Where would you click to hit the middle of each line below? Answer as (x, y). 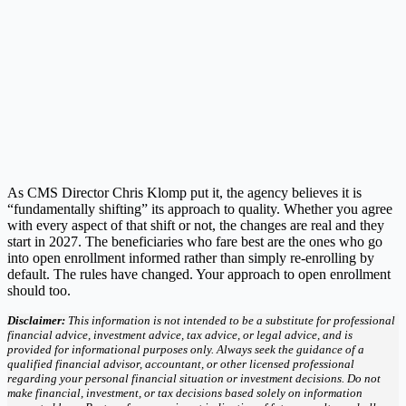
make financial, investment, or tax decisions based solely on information (185, 392)
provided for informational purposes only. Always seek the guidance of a (186, 349)
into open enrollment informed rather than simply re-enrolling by (191, 257)
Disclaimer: (36, 320)
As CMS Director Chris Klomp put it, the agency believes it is (184, 192)
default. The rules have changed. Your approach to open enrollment (199, 274)
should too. (39, 290)
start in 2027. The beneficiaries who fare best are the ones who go (195, 241)
